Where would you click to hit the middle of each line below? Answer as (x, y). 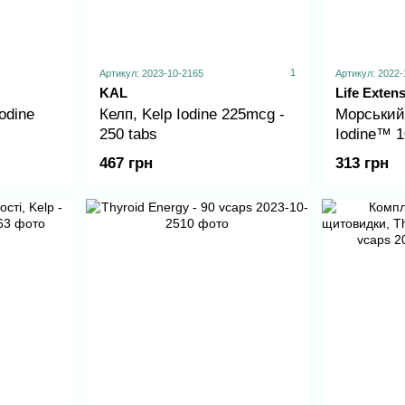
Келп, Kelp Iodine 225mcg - (192, 114)
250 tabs (128, 134)
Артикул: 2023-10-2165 (151, 73)
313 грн (362, 163)
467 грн (126, 163)
